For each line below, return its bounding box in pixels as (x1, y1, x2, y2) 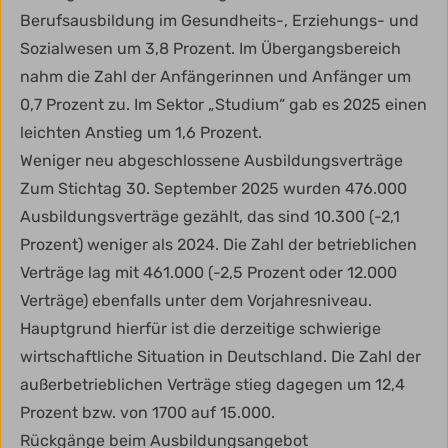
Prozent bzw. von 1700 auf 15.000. (20, 403, 279, 423)
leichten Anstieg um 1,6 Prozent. (20, 123, 262, 143)
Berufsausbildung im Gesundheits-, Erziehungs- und (20, 11, 419, 31)
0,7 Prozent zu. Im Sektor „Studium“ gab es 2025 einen (20, 95, 427, 115)
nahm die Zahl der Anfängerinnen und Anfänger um (20, 67, 411, 87)
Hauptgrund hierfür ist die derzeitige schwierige (20, 319, 381, 339)
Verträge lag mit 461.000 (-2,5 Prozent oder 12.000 (20, 263, 397, 283)
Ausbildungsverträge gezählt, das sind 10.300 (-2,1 (20, 207, 400, 227)
